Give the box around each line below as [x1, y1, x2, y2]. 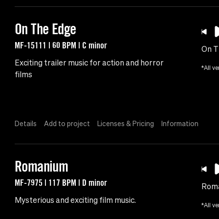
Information [161, 120, 198, 128]
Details [15, 120, 37, 128]
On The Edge [15, 20, 76, 38]
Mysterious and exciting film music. [15, 196, 136, 205]
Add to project [44, 120, 90, 128]
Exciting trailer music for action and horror [15, 58, 164, 67]
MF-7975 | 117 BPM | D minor [15, 177, 107, 188]
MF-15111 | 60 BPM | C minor [15, 40, 107, 51]
